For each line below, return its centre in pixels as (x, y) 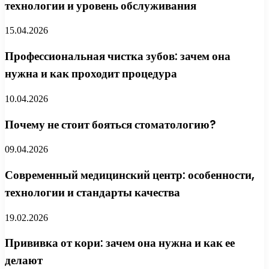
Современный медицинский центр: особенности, (130, 175)
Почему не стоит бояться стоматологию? (110, 124)
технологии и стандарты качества (92, 192)
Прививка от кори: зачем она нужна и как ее (120, 243)
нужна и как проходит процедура (91, 74)
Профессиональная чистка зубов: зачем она (118, 56)
